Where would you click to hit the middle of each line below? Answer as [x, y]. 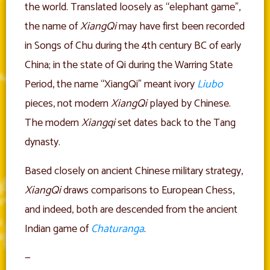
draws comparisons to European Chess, [148, 191]
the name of [52, 27]
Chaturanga [118, 229]
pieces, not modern [68, 104]
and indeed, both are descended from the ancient [131, 210]
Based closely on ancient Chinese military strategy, [134, 171]
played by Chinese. [189, 104]
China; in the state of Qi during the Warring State [129, 65]
